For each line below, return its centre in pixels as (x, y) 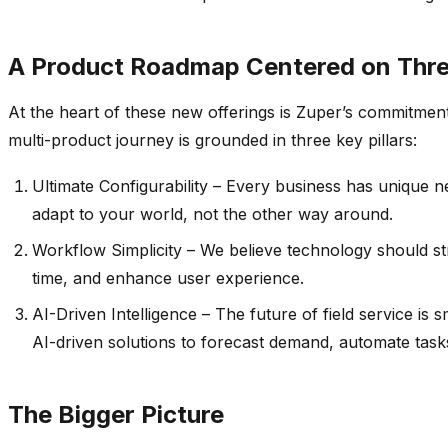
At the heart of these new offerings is (152, 111)
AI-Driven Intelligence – (123, 313)
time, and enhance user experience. (168, 277)
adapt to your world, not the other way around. (212, 213)
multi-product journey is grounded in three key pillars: (212, 139)
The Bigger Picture (116, 414)
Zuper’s (324, 111)
